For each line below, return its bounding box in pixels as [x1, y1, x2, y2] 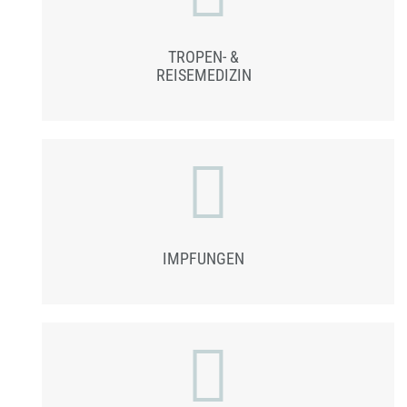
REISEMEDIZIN [155, 65, 252, 84]
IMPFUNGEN [163, 248, 244, 268]
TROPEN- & [168, 46, 239, 66]
